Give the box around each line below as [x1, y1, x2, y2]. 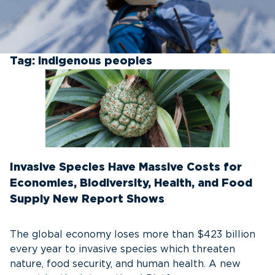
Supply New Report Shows [10, 194, 168, 205]
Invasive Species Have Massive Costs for [10, 162, 242, 173]
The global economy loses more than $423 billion [10, 230, 255, 239]
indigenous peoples [38, 56, 152, 67]
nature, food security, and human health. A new [10, 259, 241, 269]
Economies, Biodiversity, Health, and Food [10, 178, 252, 189]
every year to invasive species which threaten [10, 244, 235, 254]
